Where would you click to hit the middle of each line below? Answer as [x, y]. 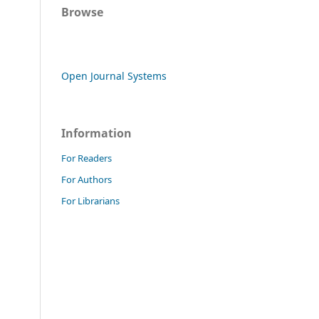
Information [96, 134]
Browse [82, 12]
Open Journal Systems [114, 76]
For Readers [87, 158]
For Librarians [90, 201]
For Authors [87, 180]
